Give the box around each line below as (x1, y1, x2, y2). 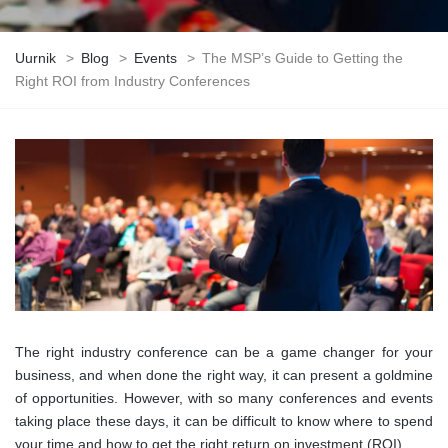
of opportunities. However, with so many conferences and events (15, 390, 433, 407)
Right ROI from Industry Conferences (15, 73, 250, 89)
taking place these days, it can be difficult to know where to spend (15, 413, 433, 430)
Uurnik (15, 50, 56, 66)
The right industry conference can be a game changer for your (15, 344, 433, 361)
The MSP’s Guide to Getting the (202, 50, 403, 66)
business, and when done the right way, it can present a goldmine (15, 367, 433, 384)
